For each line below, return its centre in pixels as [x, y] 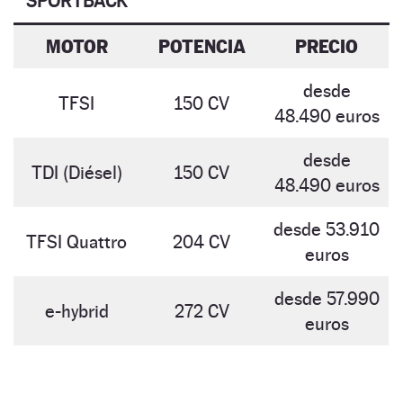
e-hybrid [76, 311]
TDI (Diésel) [76, 172]
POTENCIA [201, 46]
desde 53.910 [327, 229]
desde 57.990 [327, 298]
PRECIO [327, 46]
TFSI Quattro [76, 242]
